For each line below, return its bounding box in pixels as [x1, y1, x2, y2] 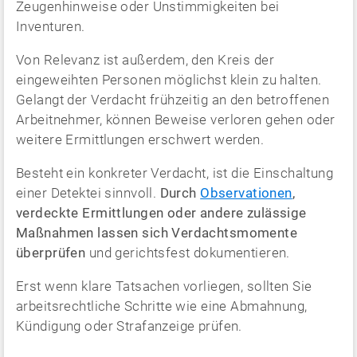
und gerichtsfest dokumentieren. [85, 244, 290, 261]
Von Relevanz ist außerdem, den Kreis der [16, 51, 274, 68]
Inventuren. [16, 18, 85, 34]
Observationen [200, 184, 292, 201]
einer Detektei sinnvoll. [16, 184, 160, 201]
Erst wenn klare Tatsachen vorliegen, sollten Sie [16, 277, 312, 294]
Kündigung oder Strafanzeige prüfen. [16, 317, 242, 334]
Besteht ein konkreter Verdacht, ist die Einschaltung [16, 164, 334, 181]
